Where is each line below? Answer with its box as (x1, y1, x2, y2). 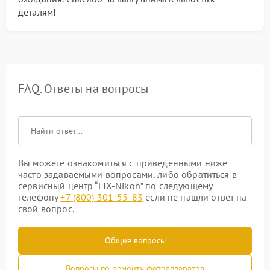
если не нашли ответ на (143, 191, 247, 203)
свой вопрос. (18, 202, 74, 215)
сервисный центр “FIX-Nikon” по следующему (18, 180, 213, 192)
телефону (18, 191, 61, 203)
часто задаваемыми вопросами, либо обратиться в (18, 168, 237, 180)
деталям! (18, 6, 57, 18)
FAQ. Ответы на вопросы (18, 81, 149, 96)
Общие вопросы (104, 235, 166, 246)
